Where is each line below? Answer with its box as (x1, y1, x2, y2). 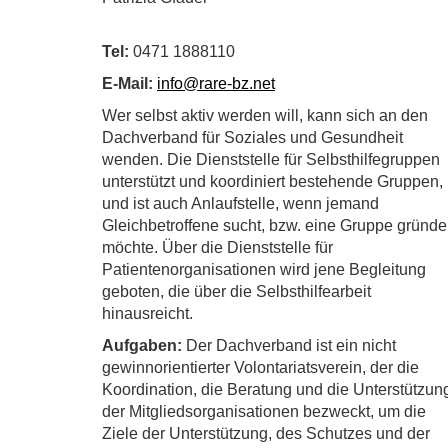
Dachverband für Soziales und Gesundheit (102, 129, 403, 146)
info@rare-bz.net (157, 75, 275, 92)
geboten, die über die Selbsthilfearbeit (102, 283, 371, 300)
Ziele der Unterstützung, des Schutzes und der (102, 425, 430, 442)
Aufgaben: (102, 337, 186, 354)
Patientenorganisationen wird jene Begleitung (102, 261, 426, 278)
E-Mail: (102, 75, 153, 92)
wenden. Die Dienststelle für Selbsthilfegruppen (102, 151, 440, 168)
